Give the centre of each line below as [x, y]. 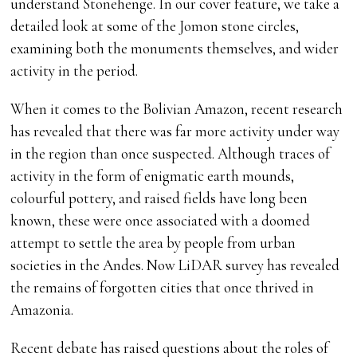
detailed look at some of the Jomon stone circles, [155, 26]
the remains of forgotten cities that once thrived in [163, 288]
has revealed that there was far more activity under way [175, 131]
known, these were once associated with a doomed [161, 221]
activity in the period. [75, 71]
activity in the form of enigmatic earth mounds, [153, 176]
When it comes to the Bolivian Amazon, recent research [177, 109]
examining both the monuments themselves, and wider [175, 49]
